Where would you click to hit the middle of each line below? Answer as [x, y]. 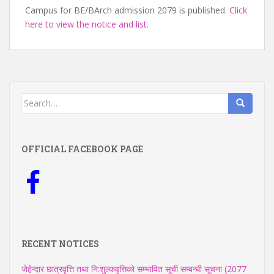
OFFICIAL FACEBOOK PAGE [82, 149]
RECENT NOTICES [60, 243]
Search [36, 99]
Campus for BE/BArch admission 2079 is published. [127, 10]
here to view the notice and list [86, 24]
